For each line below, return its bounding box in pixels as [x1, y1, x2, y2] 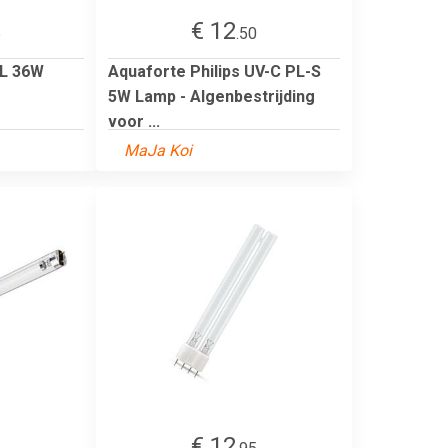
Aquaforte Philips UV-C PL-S [108, 61, 321, 81]
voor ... [108, 111, 160, 131]
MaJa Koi [124, 140, 192, 160]
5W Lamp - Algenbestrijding [108, 86, 315, 106]
